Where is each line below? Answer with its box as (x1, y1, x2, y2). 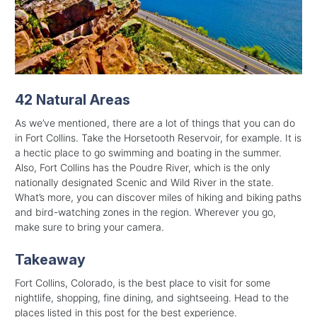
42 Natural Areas (15, 91, 130, 108)
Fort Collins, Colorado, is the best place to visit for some (15, 276, 270, 289)
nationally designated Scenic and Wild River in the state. (15, 175, 274, 188)
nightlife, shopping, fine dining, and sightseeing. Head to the (15, 291, 289, 304)
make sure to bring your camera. (15, 220, 164, 233)
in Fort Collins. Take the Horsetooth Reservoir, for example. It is (15, 131, 301, 144)
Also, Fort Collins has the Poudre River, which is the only (15, 161, 270, 173)
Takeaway (15, 250, 86, 268)
